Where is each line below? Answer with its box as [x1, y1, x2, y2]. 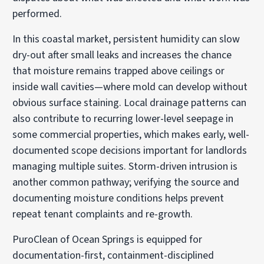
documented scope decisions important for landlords [12, 143, 247, 158]
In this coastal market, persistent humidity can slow [12, 31, 240, 47]
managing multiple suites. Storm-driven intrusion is [12, 159, 238, 174]
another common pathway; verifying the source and [12, 174, 240, 190]
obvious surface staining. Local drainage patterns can [12, 95, 247, 110]
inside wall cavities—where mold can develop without [12, 79, 248, 94]
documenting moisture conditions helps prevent [12, 190, 225, 206]
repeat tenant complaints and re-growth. [12, 206, 193, 222]
